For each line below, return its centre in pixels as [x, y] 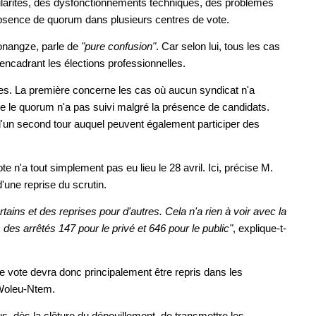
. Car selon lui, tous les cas [218, 46]
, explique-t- [260, 228]
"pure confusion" [119, 46]
